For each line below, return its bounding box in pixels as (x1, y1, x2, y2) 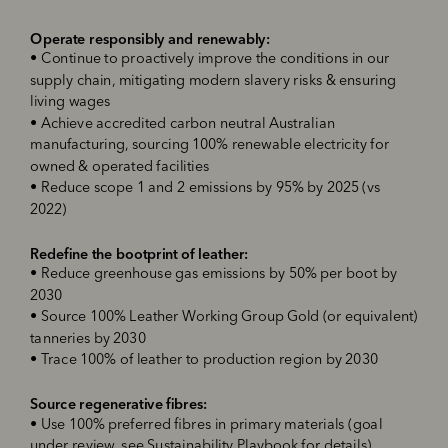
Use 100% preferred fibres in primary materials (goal (41, 417, 383, 433)
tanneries (30, 331, 91, 347)
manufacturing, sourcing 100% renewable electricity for (30, 138, 390, 153)
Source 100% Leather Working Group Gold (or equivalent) (41, 310, 419, 325)
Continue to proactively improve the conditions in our (41, 52, 390, 67)
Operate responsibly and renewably (30, 29, 267, 47)
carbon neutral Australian (166, 116, 336, 132)
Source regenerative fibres (30, 394, 204, 413)
